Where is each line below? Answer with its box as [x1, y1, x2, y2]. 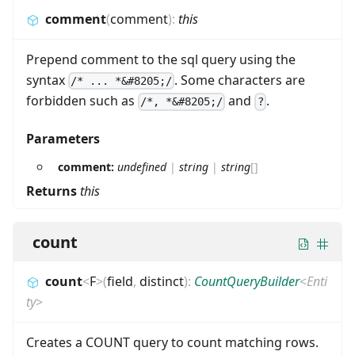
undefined [117, 159, 166, 175]
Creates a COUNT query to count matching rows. [26, 334, 319, 352]
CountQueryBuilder [194, 273, 300, 291]
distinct [139, 273, 184, 291]
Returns [26, 182, 80, 200]
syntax [26, 71, 68, 89]
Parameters [26, 130, 100, 148]
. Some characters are [174, 71, 306, 89]
